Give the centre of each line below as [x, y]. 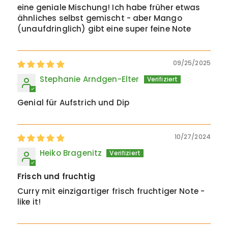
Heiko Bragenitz [71, 153]
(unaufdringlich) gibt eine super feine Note [104, 29]
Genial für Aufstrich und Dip [74, 103]
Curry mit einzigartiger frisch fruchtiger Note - [111, 191]
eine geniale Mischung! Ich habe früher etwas [109, 7]
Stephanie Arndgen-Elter [90, 79]
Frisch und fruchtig [56, 176]
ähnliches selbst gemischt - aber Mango [100, 18]
